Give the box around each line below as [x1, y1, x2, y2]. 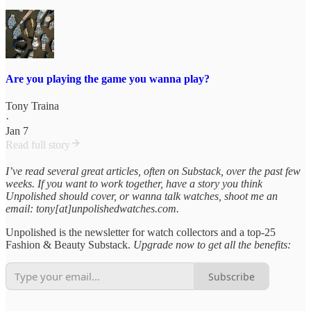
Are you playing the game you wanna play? [6, 72, 210, 85]
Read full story [6, 139, 70, 151]
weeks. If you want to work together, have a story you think [6, 178, 262, 190]
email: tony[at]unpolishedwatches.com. [6, 203, 179, 215]
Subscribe [208, 269, 255, 283]
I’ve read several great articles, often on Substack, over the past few [6, 165, 301, 178]
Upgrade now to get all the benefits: [133, 239, 291, 251]
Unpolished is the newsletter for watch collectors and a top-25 [6, 226, 276, 239]
